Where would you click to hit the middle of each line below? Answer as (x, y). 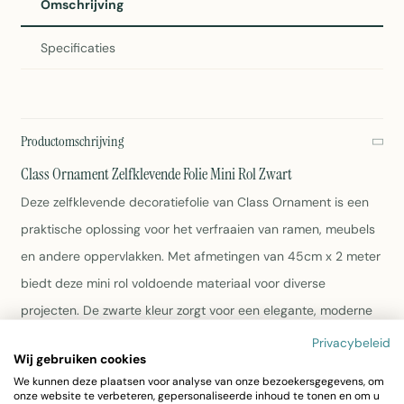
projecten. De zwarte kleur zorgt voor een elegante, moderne (197, 310)
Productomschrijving (72, 141)
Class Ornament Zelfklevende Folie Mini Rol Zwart (156, 174)
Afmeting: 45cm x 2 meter (133, 384)
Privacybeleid (351, 342)
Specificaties (78, 48)
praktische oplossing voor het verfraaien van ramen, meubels (198, 229)
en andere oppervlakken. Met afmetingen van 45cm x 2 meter (201, 256)
